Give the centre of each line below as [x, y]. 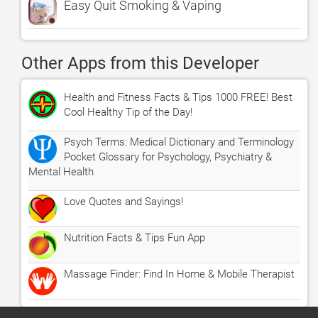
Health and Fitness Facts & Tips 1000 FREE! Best [178, 97]
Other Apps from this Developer [140, 63]
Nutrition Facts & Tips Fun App [135, 238]
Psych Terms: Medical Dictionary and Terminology [179, 142]
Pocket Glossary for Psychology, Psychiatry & [168, 157]
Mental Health [61, 172]
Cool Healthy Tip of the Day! [128, 112]
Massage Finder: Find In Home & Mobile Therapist [179, 274]
